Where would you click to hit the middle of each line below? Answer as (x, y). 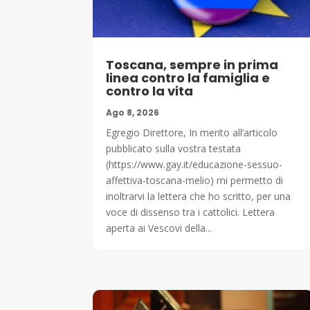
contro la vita (150, 91)
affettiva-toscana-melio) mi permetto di (195, 180)
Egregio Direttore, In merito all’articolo (192, 132)
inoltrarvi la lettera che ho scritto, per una (199, 196)
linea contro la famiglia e (188, 77)
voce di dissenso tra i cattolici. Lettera (191, 212)
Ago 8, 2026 (133, 112)
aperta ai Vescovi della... (159, 228)
